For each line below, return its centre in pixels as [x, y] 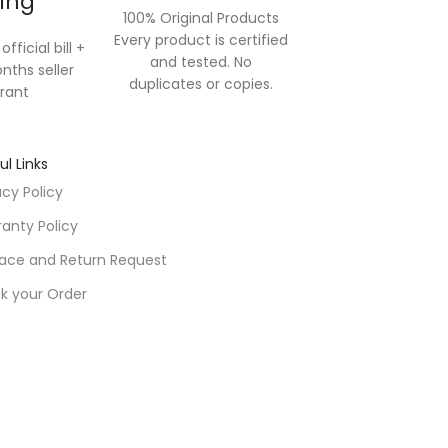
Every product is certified [200, 40]
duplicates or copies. [200, 84]
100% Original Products [200, 18]
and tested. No [200, 62]
